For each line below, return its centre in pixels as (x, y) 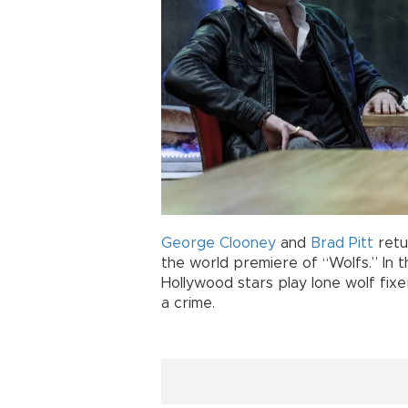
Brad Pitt (342, 244)
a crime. (188, 304)
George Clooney (219, 244)
